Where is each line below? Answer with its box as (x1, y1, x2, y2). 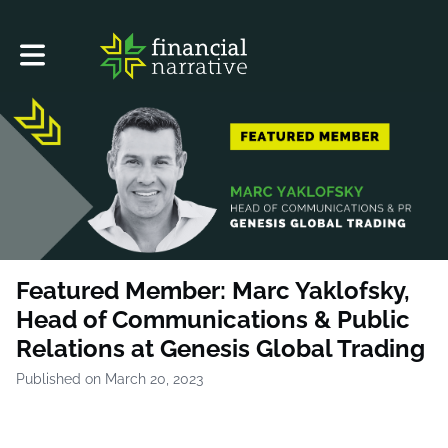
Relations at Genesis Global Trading (16, 333, 425, 363)
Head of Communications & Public (16, 304, 410, 334)
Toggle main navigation (19, 39, 171, 56)
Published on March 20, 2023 (16, 370, 203, 387)
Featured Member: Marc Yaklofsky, (16, 275, 410, 305)
